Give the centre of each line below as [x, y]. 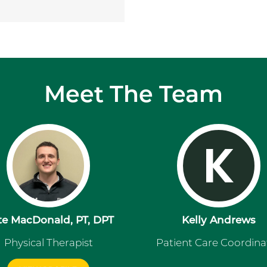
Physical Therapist [48, 243]
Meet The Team [133, 94]
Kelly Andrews [219, 220]
